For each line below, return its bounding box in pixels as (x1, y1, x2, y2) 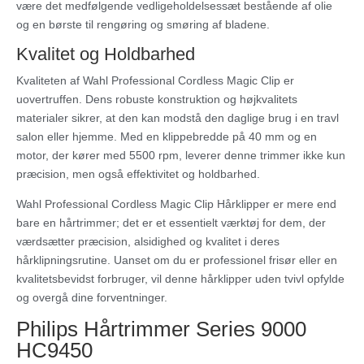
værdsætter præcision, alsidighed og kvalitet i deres (16, 235, 279, 249)
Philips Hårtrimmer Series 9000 (16, 317, 306, 342)
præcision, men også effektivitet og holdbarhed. (16, 167, 260, 181)
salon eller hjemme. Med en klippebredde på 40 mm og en (16, 130, 317, 144)
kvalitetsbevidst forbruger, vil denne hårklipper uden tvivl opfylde (16, 272, 344, 286)
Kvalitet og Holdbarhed (16, 44, 195, 65)
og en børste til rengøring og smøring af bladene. (16, 18, 270, 32)
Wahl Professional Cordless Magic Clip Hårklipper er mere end (16, 197, 336, 211)
